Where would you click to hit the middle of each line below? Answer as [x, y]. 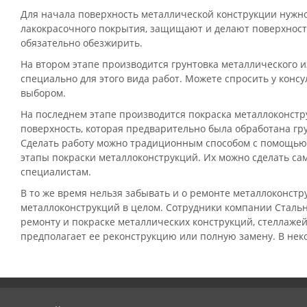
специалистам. [56, 172]
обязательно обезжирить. [82, 43]
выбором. [43, 93]
